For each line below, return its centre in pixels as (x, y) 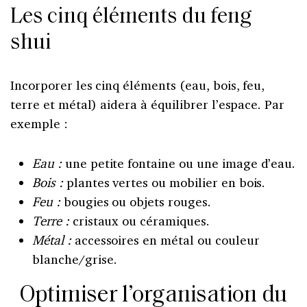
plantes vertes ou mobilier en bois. (164, 182)
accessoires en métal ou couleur (165, 240)
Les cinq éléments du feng (131, 17)
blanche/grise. (75, 259)
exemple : (39, 123)
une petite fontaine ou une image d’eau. (179, 163)
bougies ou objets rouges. (135, 201)
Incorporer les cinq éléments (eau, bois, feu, (138, 85)
